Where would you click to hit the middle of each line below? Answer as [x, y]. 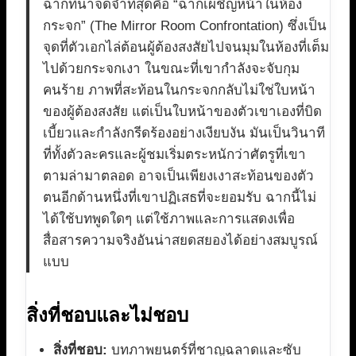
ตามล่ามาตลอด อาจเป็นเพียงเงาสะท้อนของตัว [178, 176]
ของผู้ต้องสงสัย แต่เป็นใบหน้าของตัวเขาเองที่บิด [182, 112]
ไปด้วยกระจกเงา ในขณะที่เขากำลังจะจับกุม [171, 69]
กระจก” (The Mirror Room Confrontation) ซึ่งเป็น [185, 26]
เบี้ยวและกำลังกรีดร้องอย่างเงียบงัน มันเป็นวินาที [184, 133]
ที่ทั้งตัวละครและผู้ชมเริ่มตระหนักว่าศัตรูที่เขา [174, 155]
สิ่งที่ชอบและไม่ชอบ [107, 315]
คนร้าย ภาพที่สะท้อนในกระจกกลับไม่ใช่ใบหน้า [179, 91]
